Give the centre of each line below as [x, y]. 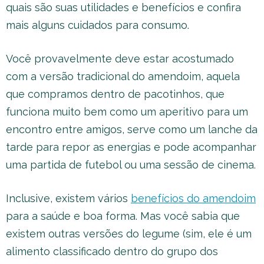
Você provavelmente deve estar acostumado [120, 59]
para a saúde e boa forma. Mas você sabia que [123, 216]
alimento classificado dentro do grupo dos [112, 251]
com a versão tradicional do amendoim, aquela [123, 76]
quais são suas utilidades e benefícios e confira [123, 7]
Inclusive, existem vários [68, 198]
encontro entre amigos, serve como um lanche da [132, 129]
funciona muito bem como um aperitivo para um [127, 112]
